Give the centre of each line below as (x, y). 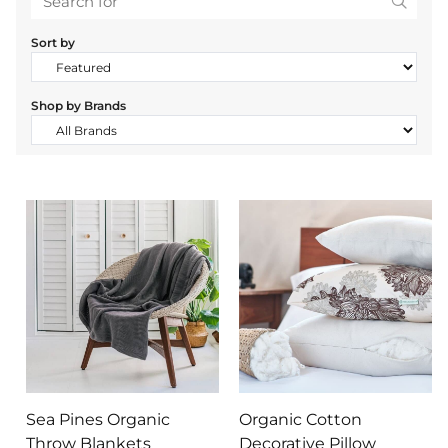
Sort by (53, 43)
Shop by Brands (78, 106)
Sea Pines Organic (98, 420)
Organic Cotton (300, 420)
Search (419, 35)
